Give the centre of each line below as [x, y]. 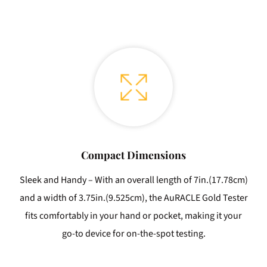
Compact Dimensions [133, 155]
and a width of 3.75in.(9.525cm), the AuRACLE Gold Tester [133, 198]
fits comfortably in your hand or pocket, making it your [133, 216]
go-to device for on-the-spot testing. [133, 234]
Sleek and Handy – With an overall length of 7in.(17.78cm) [133, 180]
